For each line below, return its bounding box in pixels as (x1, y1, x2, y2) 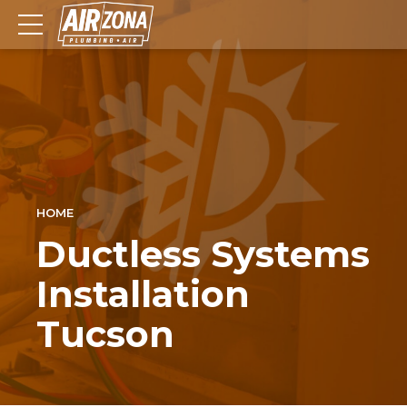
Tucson (36, 311, 174, 356)
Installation (36, 271, 250, 316)
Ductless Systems (36, 231, 370, 276)
